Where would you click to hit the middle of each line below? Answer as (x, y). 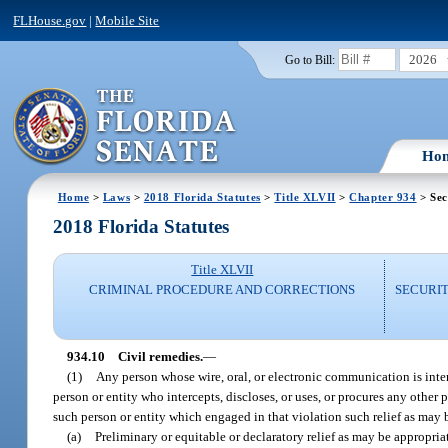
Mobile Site (127, 20)
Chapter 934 (383, 196)
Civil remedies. (160, 356)
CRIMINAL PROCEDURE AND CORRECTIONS (222, 290)
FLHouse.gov (50, 20)
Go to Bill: (309, 59)
